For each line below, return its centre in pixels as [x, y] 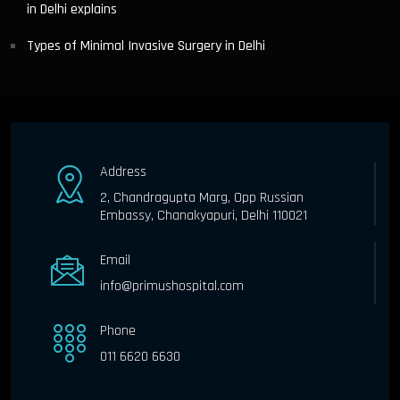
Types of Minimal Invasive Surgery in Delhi [146, 46]
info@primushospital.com [172, 286]
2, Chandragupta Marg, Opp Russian [202, 197]
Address [123, 171]
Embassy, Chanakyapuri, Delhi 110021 [204, 215]
